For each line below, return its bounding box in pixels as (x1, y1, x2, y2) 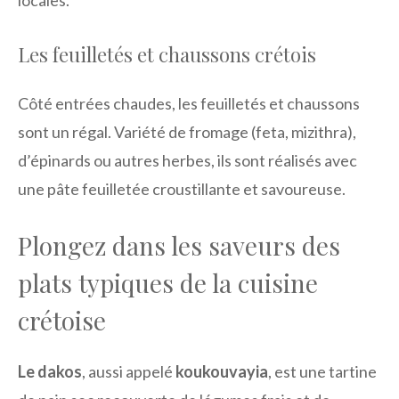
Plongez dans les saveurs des (18, 229, 340, 263)
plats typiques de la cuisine (18, 266, 318, 300)
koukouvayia (175, 362, 268, 382)
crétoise (18, 304, 106, 338)
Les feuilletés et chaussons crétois (18, 41, 316, 69)
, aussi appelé (82, 362, 175, 382)
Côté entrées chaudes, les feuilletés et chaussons (18, 94, 360, 114)
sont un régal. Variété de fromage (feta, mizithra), (18, 122, 356, 142)
